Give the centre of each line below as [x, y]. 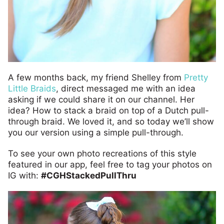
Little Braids [32, 88]
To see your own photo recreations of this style [102, 153]
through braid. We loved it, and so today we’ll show [111, 121]
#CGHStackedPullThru [89, 175]
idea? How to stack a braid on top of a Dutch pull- [108, 110]
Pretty [196, 77]
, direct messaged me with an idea [126, 88]
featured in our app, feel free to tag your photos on [110, 164]
